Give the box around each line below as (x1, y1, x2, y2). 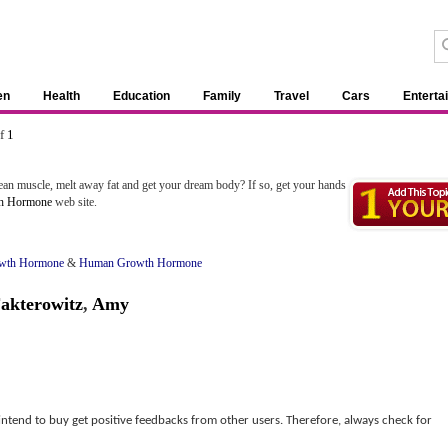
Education (113, 89, 170, 103)
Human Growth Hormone (79, 256, 202, 270)
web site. (52, 195, 97, 209)
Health (43, 89, 80, 103)
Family (203, 89, 241, 103)
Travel (274, 89, 309, 103)
